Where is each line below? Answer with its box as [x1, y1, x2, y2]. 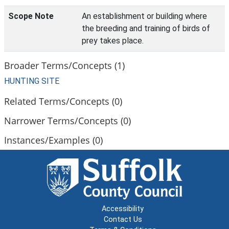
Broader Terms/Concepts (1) [4, 59, 125, 72]
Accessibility [102, 204, 144, 213]
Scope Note [8, 11, 54, 21]
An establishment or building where [82, 11, 207, 21]
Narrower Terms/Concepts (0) [4, 114, 131, 127]
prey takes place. [82, 36, 144, 45]
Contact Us [103, 215, 142, 224]
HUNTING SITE [4, 76, 59, 86]
